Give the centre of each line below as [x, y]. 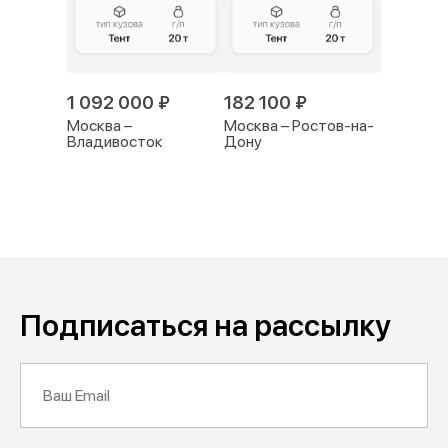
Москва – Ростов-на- [299, 126]
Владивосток [115, 142]
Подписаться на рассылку [205, 324]
